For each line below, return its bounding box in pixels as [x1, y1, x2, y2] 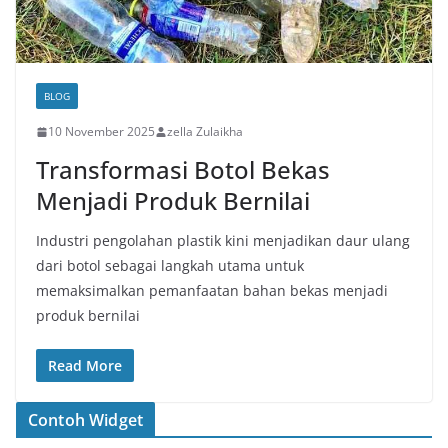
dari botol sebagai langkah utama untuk [36, 256, 304, 276]
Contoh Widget [28, 409, 144, 432]
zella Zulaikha [167, 123, 243, 141]
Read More [48, 356, 122, 376]
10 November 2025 [48, 123, 155, 141]
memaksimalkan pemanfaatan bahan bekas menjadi [36, 281, 388, 301]
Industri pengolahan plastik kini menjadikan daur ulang [36, 231, 410, 251]
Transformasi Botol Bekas [36, 153, 330, 187]
